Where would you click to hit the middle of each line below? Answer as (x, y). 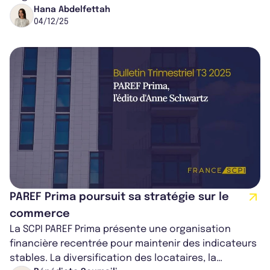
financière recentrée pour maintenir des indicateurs (133, 244)
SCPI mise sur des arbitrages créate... (97, 10)
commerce (40, 214)
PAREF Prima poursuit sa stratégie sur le (119, 197)
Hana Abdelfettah (72, 9)
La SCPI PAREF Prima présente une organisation (120, 230)
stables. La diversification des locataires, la (113, 259)
